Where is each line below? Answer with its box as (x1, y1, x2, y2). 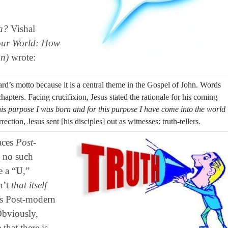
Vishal (8, 23, 35, 34)
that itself (11, 179, 47, 190)
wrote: (8, 51, 36, 63)
